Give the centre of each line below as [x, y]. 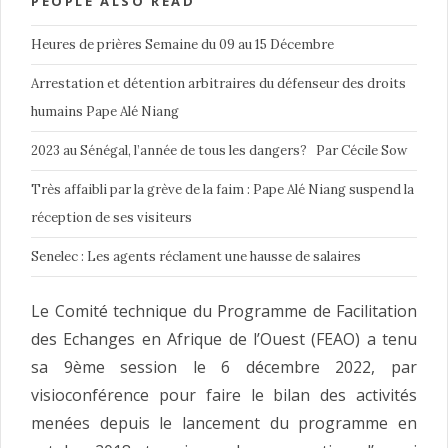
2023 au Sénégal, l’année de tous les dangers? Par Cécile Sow [219, 151]
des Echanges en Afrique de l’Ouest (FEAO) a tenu [224, 339]
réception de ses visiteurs [111, 218]
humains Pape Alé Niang [105, 112]
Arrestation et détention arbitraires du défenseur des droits [218, 84]
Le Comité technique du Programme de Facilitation [224, 311]
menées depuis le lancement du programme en [224, 423]
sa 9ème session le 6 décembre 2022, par [224, 367]
